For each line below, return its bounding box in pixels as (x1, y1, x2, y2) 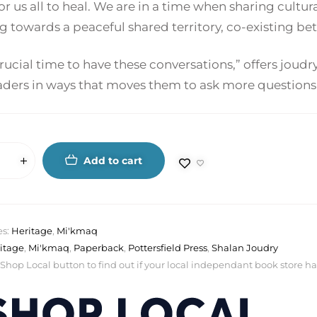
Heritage (11, 225, 52, 237)
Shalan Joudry (212, 242, 278, 254)
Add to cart (83, 154, 142, 168)
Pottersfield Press (128, 242, 207, 254)
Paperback (74, 242, 124, 254)
